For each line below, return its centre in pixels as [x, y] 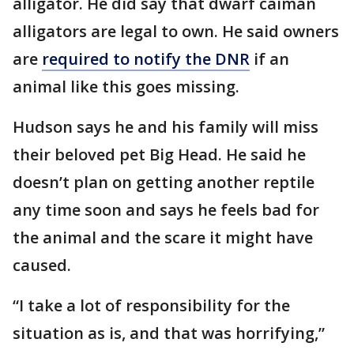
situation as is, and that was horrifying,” [169, 333]
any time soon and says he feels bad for [166, 210]
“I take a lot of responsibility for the [151, 305]
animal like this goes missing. [128, 87]
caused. [44, 265]
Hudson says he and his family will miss [166, 127]
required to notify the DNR [146, 59]
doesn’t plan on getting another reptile [164, 182]
